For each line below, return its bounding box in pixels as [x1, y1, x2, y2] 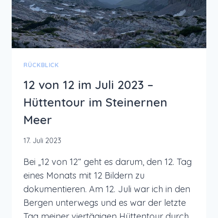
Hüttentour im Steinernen [23, 94, 167, 109]
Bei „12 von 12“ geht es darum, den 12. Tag [23, 156, 192, 168]
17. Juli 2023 [23, 136, 61, 145]
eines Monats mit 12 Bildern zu [23, 170, 145, 182]
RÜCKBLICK [23, 61, 59, 69]
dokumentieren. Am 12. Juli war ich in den [23, 183, 190, 195]
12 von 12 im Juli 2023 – [23, 77, 153, 92]
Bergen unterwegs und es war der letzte [23, 197, 186, 209]
